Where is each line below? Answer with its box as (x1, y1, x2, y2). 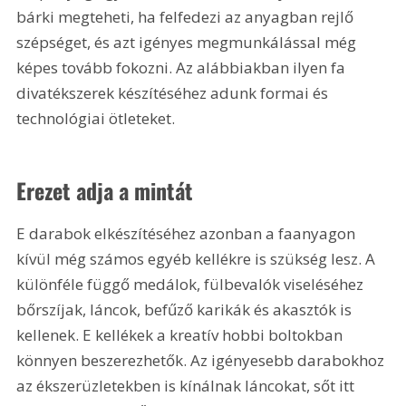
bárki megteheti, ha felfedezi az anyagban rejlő (16, 6, 358, 28)
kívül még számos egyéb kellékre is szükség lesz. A (16, 247, 380, 269)
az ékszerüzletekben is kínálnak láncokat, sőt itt (16, 374, 359, 396)
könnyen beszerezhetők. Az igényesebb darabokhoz (16, 349, 389, 371)
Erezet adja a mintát (16, 173, 194, 207)
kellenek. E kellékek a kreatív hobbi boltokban (16, 324, 347, 345)
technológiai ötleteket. (16, 108, 176, 130)
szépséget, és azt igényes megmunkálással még (16, 32, 361, 53)
